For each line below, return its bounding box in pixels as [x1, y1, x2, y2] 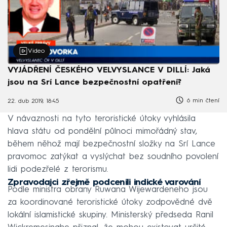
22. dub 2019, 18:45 [8, 98, 59, 105]
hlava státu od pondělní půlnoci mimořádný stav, [8, 127, 197, 136]
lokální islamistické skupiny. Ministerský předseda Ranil [8, 210, 213, 219]
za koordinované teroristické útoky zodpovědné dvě [8, 198, 212, 207]
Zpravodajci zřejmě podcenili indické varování [8, 177, 201, 187]
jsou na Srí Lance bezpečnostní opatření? [8, 78, 181, 87]
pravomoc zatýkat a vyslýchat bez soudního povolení [8, 152, 218, 161]
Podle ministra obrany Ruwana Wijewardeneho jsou [8, 185, 208, 194]
